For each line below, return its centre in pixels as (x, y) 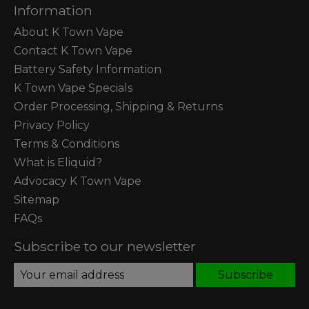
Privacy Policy (52, 125)
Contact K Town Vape (73, 50)
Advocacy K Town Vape (78, 181)
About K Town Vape (69, 32)
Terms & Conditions (67, 143)
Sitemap (37, 199)
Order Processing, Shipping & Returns (118, 106)
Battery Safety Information (88, 69)
